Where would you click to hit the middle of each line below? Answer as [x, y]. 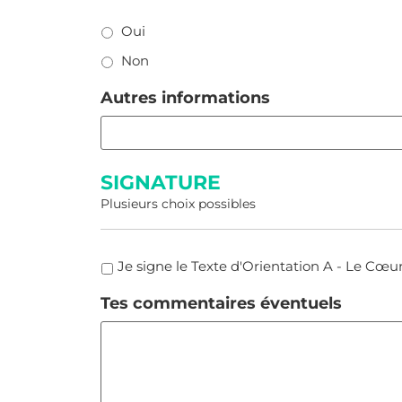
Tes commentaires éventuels [221, 303]
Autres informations [185, 98]
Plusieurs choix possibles [178, 204]
